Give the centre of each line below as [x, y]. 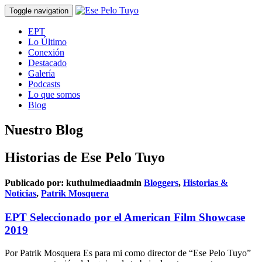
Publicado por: [34, 183]
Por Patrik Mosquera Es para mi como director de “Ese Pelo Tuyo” [128, 253]
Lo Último [47, 42]
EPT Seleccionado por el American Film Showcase [125, 218]
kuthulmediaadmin [104, 183]
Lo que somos [54, 94]
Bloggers [161, 183]
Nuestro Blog [44, 130]
